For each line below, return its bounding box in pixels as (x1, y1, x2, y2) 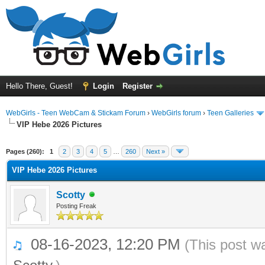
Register (122, 82, 153, 91)
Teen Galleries (207, 109, 254, 117)
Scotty (56, 189, 85, 200)
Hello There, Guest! (6, 82, 75, 91)
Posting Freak (56, 202, 96, 209)
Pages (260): (6, 147, 44, 155)
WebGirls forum (151, 109, 201, 117)
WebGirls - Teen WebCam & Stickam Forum (6, 109, 146, 117)
